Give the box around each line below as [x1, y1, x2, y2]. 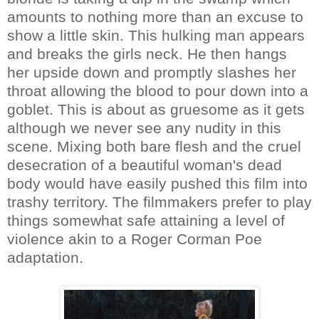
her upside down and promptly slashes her [7, 63, 296, 80]
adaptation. [7, 249, 83, 266]
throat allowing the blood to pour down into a [7, 82, 308, 99]
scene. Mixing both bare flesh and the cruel [7, 137, 301, 155]
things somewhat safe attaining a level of [7, 211, 285, 229]
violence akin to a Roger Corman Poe [7, 230, 262, 247]
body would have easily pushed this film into [7, 174, 308, 192]
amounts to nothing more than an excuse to [7, 8, 303, 25]
